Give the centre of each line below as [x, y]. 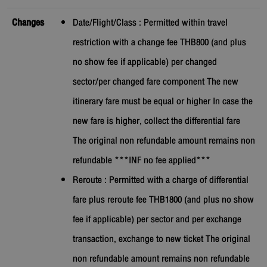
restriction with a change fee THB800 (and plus [159, 43]
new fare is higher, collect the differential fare [156, 121]
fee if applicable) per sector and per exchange [157, 220]
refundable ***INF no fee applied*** [142, 161]
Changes [28, 23]
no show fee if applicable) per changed [145, 62]
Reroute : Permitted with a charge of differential [161, 180]
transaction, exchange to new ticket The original [162, 239]
